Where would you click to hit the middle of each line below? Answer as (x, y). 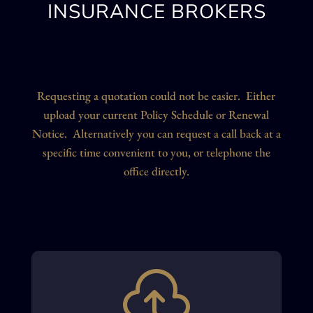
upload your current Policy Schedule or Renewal (156, 115)
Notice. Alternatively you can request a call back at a (156, 134)
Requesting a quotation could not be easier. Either (156, 96)
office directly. (156, 172)
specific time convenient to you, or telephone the (156, 153)
